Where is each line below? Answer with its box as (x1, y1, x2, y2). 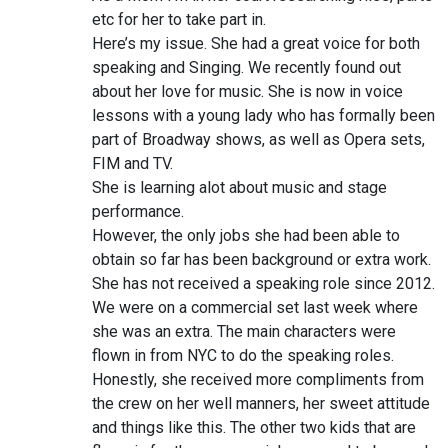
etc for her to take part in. (92, 10, 266, 30)
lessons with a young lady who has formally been (92, 106, 435, 126)
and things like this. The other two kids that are (92, 418, 416, 438)
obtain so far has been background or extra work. (92, 250, 431, 270)
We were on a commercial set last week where (92, 298, 418, 318)
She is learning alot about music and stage (92, 178, 387, 198)
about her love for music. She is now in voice (92, 82, 403, 102)
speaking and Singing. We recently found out (92, 58, 401, 78)
